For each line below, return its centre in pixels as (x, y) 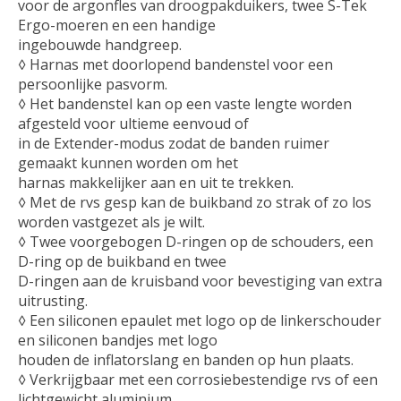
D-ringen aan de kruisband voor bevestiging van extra (200, 281)
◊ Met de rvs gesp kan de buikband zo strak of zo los (195, 202)
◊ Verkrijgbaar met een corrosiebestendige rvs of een (198, 379)
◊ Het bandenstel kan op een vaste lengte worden (185, 103)
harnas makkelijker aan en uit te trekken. (156, 182)
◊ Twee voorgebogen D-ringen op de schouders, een (196, 241)
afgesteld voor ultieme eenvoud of (133, 123)
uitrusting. (53, 300)
